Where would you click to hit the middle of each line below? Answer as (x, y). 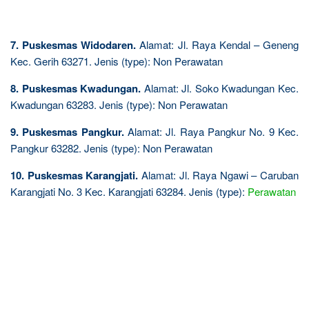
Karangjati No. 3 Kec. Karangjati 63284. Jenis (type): (129, 191)
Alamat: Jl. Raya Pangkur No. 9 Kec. (211, 131)
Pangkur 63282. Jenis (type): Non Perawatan (111, 148)
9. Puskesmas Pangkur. (67, 131)
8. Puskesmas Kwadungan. (76, 88)
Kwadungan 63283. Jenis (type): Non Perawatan (119, 104)
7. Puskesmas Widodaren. (73, 44)
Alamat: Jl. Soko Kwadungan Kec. (220, 88)
